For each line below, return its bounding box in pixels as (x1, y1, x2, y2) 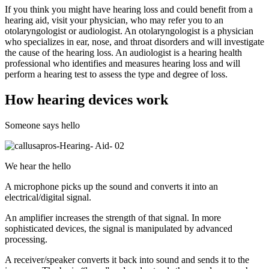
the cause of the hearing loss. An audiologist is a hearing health (5, 47, 242, 58)
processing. (5, 234, 47, 245)
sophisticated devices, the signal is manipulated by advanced (5, 223, 232, 234)
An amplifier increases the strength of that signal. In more (5, 213, 221, 223)
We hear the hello (5, 161, 71, 172)
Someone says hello (5, 120, 80, 131)
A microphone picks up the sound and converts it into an (5, 181, 218, 192)
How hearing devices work (5, 92, 168, 108)
